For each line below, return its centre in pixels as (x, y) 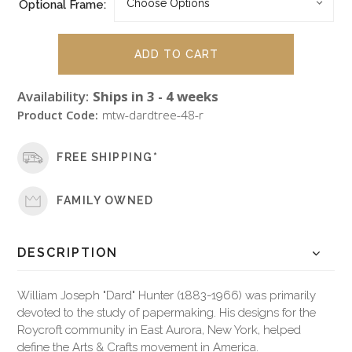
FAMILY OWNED (105, 201)
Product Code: (58, 114)
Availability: (53, 96)
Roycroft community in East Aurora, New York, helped (159, 330)
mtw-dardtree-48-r (153, 114)
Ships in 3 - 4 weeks (156, 96)
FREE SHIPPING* (108, 158)
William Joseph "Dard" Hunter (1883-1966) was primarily (167, 295)
